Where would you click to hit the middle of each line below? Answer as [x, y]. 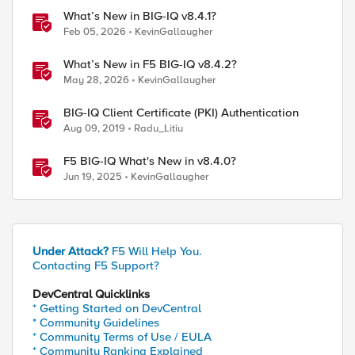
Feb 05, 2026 [95, 32]
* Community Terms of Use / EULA [122, 337]
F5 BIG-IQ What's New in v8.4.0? [150, 161]
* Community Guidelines [96, 323]
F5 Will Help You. [155, 251]
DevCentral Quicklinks [91, 294]
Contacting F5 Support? [96, 265]
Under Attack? [71, 251]
